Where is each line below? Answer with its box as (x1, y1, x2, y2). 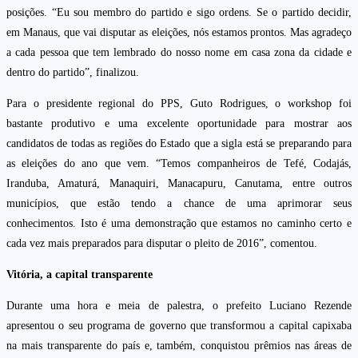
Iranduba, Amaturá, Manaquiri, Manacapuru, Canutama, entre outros (6, 177, 352, 190)
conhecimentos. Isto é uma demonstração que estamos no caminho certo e (6, 217, 352, 230)
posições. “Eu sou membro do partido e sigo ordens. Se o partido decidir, (6, 6, 352, 19)
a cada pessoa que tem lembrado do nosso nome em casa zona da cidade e (6, 46, 352, 59)
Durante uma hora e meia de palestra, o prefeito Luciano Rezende (6, 300, 352, 312)
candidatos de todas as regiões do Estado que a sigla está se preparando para (6, 137, 352, 150)
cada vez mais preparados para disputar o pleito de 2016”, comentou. (6, 237, 317, 250)
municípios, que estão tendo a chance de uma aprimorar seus (6, 197, 352, 210)
